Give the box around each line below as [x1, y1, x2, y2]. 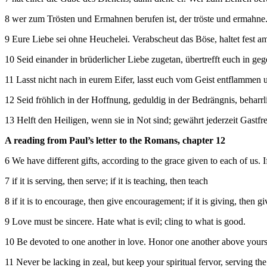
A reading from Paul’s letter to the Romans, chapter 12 [5, 135, 225, 145]
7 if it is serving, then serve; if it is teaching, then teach [5, 175, 208, 186]
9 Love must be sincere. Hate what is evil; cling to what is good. [5, 216, 246, 226]
